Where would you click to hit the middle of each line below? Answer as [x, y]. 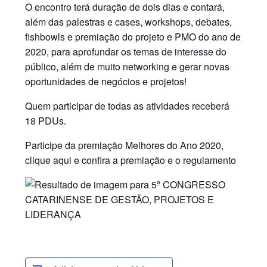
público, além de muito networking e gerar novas [128, 66]
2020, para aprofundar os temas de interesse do [126, 52]
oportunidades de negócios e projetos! [106, 81]
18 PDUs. [46, 121]
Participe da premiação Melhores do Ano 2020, [125, 145]
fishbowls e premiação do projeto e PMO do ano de [133, 37]
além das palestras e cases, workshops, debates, [129, 22]
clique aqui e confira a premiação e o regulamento [131, 160]
